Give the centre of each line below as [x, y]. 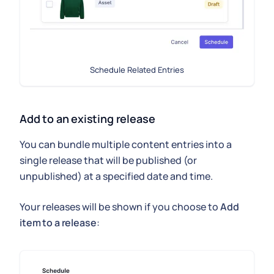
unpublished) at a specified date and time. [116, 176]
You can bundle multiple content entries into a [126, 144]
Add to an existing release [87, 118]
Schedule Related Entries [137, 69]
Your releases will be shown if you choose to [120, 206]
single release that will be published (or [108, 160]
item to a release [58, 222]
